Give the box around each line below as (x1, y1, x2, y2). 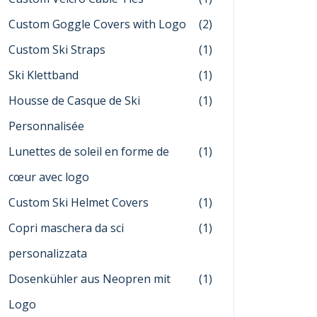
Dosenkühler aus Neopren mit (8, 271, 171, 287)
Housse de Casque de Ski (8, 93, 140, 108)
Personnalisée (8, 118, 84, 134)
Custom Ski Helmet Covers (8, 195, 149, 210)
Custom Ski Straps (8, 42, 105, 57)
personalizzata (8, 246, 87, 261)
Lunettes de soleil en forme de (8, 144, 169, 159)
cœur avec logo (8, 169, 89, 185)
